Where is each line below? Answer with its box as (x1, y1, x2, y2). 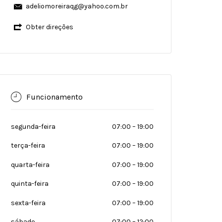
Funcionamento (26, 92, 83, 102)
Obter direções (25, 23, 73, 31)
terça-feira (11, 141, 45, 150)
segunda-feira (11, 122, 55, 131)
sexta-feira (11, 198, 46, 207)
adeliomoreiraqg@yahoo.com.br (25, 2, 128, 10)
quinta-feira (11, 179, 49, 188)
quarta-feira (11, 160, 50, 169)
